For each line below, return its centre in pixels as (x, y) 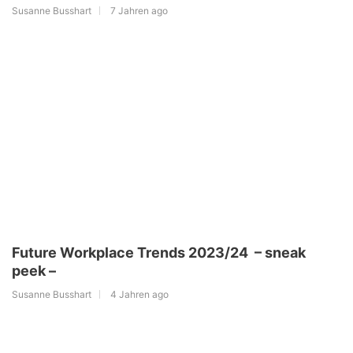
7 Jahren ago (139, 11)
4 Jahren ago (139, 295)
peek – (34, 271)
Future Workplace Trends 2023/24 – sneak (159, 253)
